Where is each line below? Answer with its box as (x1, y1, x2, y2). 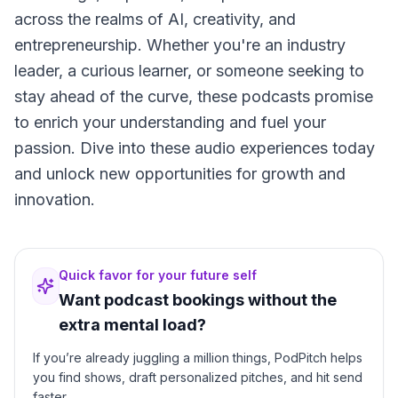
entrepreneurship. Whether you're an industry (14, 36, 346, 54)
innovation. (14, 190, 95, 209)
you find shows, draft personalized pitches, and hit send (33, 370, 362, 385)
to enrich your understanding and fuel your (14, 113, 326, 131)
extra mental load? (58, 315, 206, 334)
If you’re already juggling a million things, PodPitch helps (33, 350, 362, 365)
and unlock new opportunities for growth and (14, 164, 346, 183)
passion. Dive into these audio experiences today (14, 139, 375, 157)
